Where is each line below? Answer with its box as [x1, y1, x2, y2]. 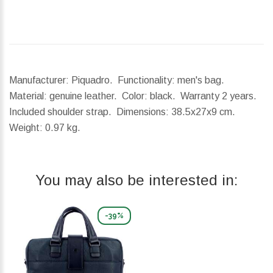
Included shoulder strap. [9, 107, 116, 118]
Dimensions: [116, 107, 169, 118]
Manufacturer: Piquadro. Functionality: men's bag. [9, 75, 227, 86]
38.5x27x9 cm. [169, 107, 238, 118]
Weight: [9, 122, 43, 133]
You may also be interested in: [35, 172, 238, 189]
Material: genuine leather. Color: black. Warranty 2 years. [9, 91, 259, 102]
